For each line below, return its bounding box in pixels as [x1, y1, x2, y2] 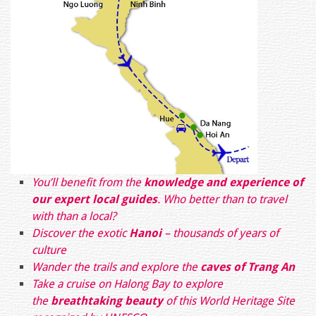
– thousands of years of [164, 226, 279, 240]
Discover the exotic [32, 226, 129, 240]
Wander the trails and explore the [32, 260, 200, 274]
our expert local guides [32, 192, 157, 206]
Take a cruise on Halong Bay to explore [32, 276, 223, 291]
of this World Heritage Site [166, 293, 295, 308]
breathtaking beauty [51, 293, 166, 308]
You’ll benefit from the [32, 175, 144, 189]
